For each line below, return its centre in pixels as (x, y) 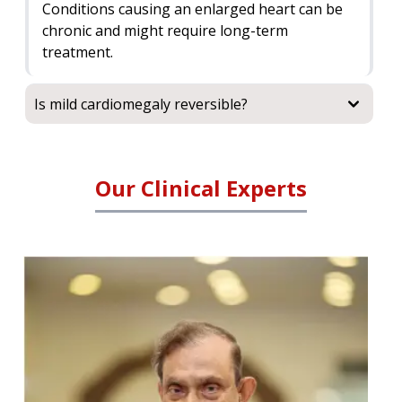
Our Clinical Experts (201, 188)
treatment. (78, 52)
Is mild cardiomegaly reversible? (141, 104)
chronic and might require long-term (165, 31)
